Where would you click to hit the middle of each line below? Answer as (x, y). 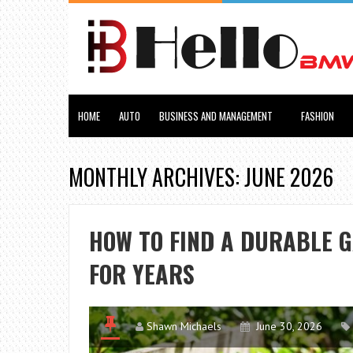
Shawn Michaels (184, 326)
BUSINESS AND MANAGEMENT (216, 116)
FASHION (318, 116)
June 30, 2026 (289, 326)
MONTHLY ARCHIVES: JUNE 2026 (201, 177)
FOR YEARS (142, 274)
